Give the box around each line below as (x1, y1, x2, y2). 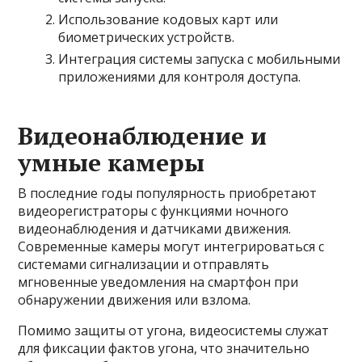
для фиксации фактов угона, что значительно (18, 339, 310, 357)
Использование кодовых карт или (58, 11, 279, 28)
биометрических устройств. (58, 28, 235, 46)
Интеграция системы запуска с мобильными (58, 50, 341, 68)
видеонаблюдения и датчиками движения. (18, 220, 292, 238)
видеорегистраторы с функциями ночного (18, 202, 289, 220)
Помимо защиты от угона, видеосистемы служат (18, 322, 330, 339)
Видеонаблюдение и (18, 120, 267, 152)
